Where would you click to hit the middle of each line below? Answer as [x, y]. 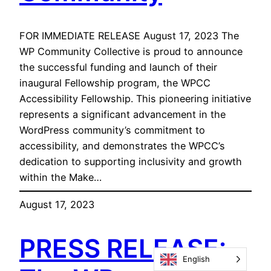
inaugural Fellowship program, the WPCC [115, 83]
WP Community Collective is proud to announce [131, 52]
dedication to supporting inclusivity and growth [131, 162]
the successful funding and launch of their [118, 67]
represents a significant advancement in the [122, 115]
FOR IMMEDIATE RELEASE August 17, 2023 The [129, 36]
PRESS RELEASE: [123, 248]
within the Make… [60, 178]
